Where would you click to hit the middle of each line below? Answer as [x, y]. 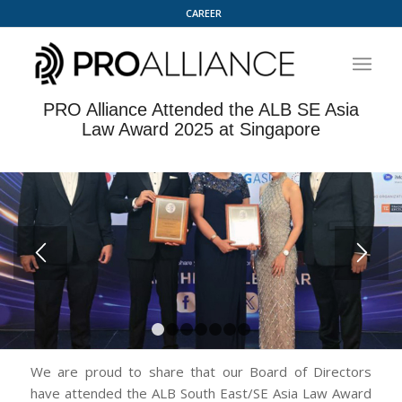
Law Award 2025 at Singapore [201, 129]
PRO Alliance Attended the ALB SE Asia [201, 109]
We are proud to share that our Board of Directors [201, 372]
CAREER [204, 13]
